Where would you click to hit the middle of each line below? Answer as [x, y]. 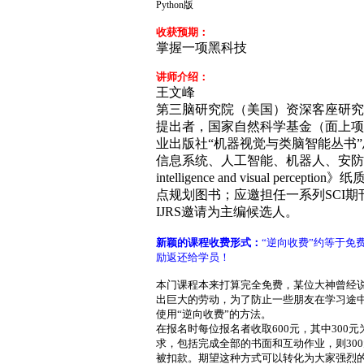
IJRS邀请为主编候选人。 [227, 211]
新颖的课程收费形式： [209, 242]
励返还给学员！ [193, 257]
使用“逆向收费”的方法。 [214, 314]
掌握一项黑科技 [201, 47]
